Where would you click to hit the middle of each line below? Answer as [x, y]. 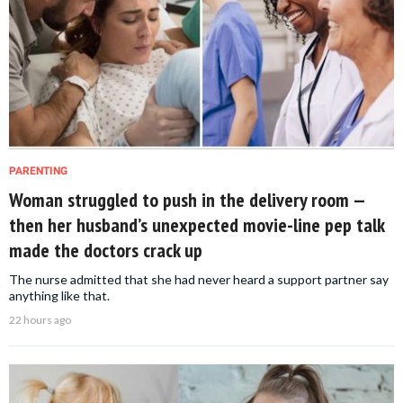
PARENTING [38, 170]
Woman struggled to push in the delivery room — [187, 199]
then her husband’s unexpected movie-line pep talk [197, 224]
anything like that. [59, 295]
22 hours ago [40, 319]
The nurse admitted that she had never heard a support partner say [199, 279]
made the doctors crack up [106, 250]
